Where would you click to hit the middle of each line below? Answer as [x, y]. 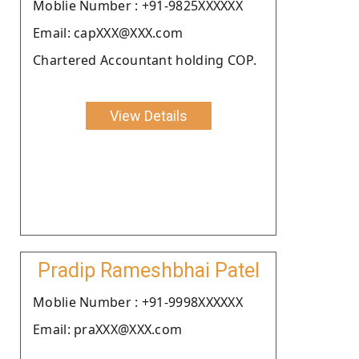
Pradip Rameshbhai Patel [148, 270]
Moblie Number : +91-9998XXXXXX [138, 302]
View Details [148, 115]
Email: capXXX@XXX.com [108, 32]
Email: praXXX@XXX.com [108, 329]
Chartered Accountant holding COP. [145, 60]
